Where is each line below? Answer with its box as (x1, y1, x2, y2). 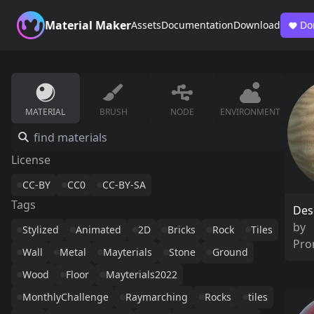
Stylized (22, 223, 59, 236)
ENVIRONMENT (220, 106, 281, 118)
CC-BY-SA (102, 178, 146, 191)
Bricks (168, 223, 196, 236)
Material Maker (45, 18, 131, 33)
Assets (131, 18, 161, 32)
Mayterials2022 (106, 268, 177, 281)
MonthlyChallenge (22, 290, 109, 303)
